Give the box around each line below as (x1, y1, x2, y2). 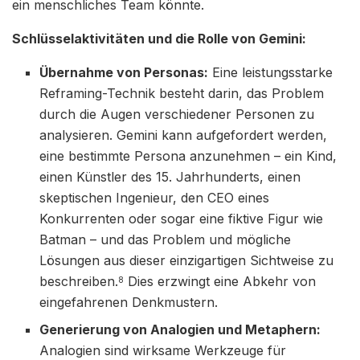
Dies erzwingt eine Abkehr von (124, 272, 317, 289)
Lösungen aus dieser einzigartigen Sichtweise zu (39, 252, 334, 268)
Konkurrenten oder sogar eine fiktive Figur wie (39, 210, 324, 227)
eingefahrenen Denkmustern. (39, 293, 219, 310)
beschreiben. (39, 272, 119, 289)
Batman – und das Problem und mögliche (39, 231, 292, 247)
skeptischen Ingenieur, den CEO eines (39, 189, 270, 206)
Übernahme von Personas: (39, 63, 209, 80)
